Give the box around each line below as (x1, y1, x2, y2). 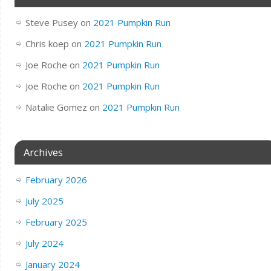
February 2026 (25, 173, 87, 186)
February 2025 (25, 215, 87, 228)
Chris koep (25, 37, 69, 50)
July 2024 (25, 237, 64, 249)
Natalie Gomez (25, 100, 87, 113)
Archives (23, 145, 63, 159)
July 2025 (25, 194, 64, 207)
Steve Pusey (25, 16, 78, 28)
